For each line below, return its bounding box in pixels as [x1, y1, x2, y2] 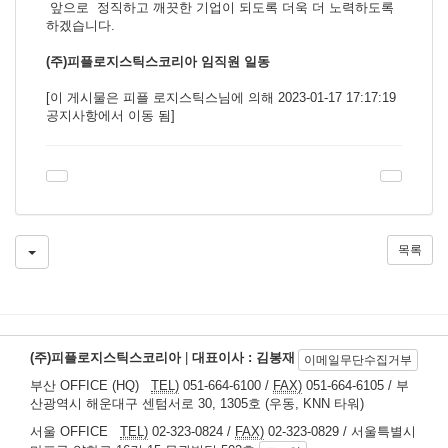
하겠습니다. [46, 18, 119, 34]
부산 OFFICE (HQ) [30, 378, 151, 394]
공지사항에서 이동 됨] [46, 108, 175, 124]
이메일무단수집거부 [304, 353, 412, 368]
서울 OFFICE [30, 424, 120, 440]
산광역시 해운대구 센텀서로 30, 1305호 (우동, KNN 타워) [30, 396, 364, 412]
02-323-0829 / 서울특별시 [264, 424, 416, 440]
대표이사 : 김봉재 [192, 350, 295, 366]
